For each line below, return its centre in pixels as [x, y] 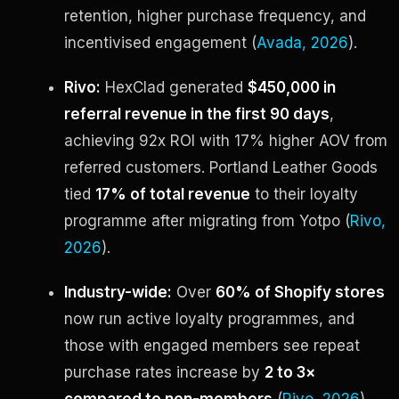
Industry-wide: [118, 292]
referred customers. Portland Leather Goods [221, 167]
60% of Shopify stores [300, 292]
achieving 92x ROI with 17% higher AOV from [226, 140]
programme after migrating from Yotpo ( [207, 220]
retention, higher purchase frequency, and [215, 16]
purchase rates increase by [164, 372]
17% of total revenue [173, 194]
